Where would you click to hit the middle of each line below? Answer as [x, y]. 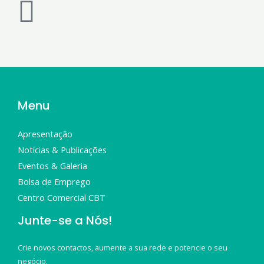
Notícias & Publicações [62, 149]
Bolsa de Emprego [54, 181]
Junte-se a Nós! [65, 220]
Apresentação [45, 133]
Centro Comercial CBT [62, 197]
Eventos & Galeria [52, 165]
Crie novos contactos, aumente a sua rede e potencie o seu [123, 247]
